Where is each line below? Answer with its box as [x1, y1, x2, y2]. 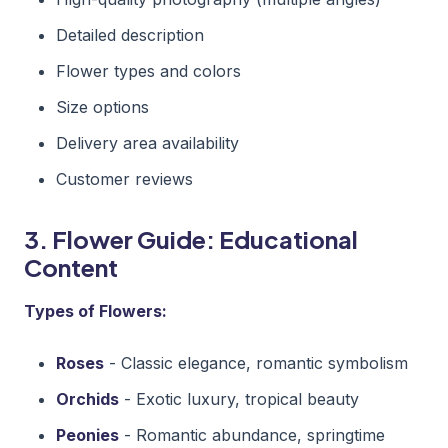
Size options [56, 96, 149, 117]
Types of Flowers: [24, 300, 167, 321]
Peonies [56, 424, 119, 445]
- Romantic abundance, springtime [119, 424, 385, 445]
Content [24, 251, 118, 282]
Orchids [56, 388, 119, 409]
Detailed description [56, 24, 204, 45]
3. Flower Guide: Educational [24, 223, 358, 254]
